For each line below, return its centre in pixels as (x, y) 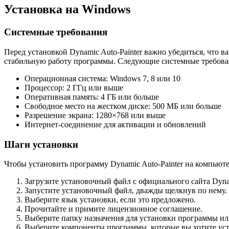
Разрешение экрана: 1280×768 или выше (95, 115)
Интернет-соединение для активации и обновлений (115, 124)
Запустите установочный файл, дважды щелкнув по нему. (126, 191)
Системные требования (56, 32)
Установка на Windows (67, 9)
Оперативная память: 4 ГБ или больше (92, 97)
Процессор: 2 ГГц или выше (74, 87)
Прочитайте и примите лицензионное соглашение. (113, 209)
